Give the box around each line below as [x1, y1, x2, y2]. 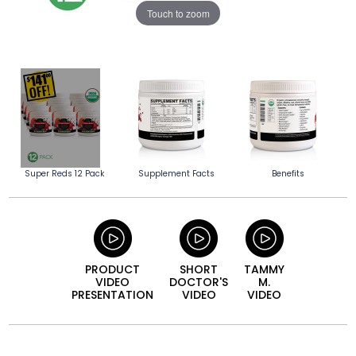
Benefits [271, 168, 304, 180]
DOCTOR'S [169, 274, 228, 291]
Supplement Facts [137, 168, 215, 180]
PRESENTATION [72, 287, 153, 304]
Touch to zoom [146, 6, 210, 20]
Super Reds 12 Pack [25, 168, 105, 180]
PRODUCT [85, 261, 140, 278]
